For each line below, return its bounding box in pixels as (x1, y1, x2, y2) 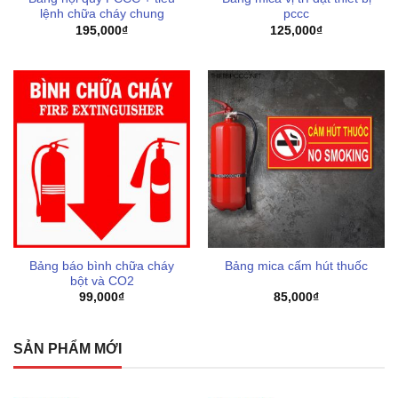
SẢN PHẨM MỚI (13, 340, 122, 356)
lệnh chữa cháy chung (39, 7, 164, 21)
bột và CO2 (69, 274, 134, 288)
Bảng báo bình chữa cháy (29, 259, 174, 273)
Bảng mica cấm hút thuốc (225, 259, 368, 274)
